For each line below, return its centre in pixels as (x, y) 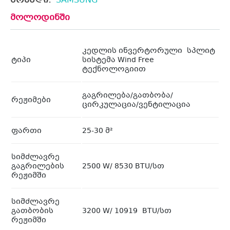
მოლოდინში (40, 18)
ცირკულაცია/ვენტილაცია (136, 105)
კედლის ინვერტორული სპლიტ (149, 51)
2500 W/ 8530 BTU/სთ (123, 167)
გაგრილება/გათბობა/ (128, 96)
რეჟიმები (31, 100)
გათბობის (32, 211)
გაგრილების (38, 167)
